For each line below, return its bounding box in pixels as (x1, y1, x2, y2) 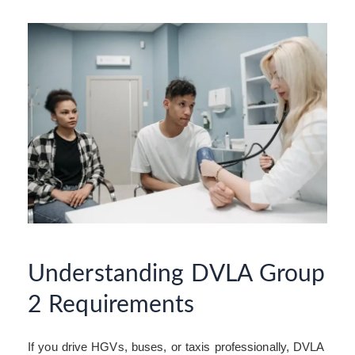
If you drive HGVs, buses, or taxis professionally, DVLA (28, 339, 324, 353)
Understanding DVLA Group (28, 261, 326, 286)
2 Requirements (28, 292, 195, 317)
